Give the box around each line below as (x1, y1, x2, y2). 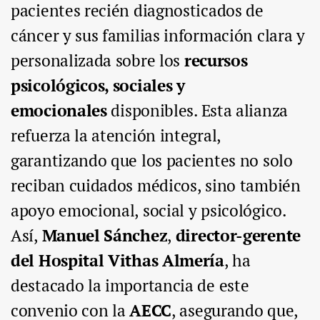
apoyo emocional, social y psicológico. (11, 199, 286, 222)
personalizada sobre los (11, 49, 184, 72)
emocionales (11, 99, 107, 122)
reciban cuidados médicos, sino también (11, 174, 301, 197)
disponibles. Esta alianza (106, 99, 288, 122)
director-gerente (175, 224, 301, 247)
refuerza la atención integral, (11, 124, 221, 147)
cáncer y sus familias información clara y (11, 24, 305, 47)
